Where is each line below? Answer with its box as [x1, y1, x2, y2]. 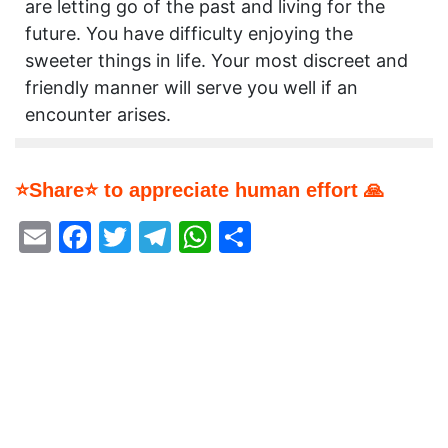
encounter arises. [25, 104, 171, 126]
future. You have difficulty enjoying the [25, 23, 353, 45]
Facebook [91, 217, 240, 257]
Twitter [131, 217, 239, 257]
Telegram [171, 217, 313, 257]
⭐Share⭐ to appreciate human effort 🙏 [15, 179, 384, 202]
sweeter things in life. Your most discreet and [25, 50, 408, 72]
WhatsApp [211, 217, 369, 257]
